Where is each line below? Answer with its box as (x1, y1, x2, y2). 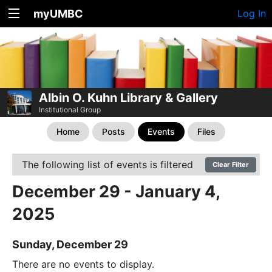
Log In (237, 7, 266, 19)
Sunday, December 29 (12, 237, 128, 251)
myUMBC (33, 7, 83, 20)
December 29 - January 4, (12, 181, 220, 202)
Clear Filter (212, 160, 249, 169)
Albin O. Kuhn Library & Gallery (39, 90, 218, 105)
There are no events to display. (12, 257, 154, 270)
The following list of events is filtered (22, 158, 193, 171)
